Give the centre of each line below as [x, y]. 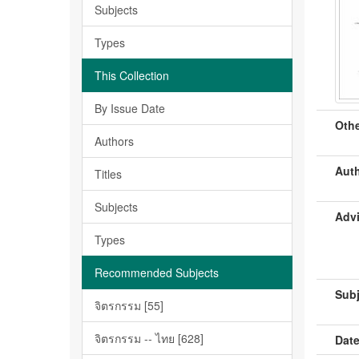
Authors [114, 141]
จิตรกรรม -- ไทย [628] [149, 338]
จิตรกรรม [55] [129, 305]
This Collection [132, 75]
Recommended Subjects [157, 272]
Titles [108, 174]
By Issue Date [130, 108]
